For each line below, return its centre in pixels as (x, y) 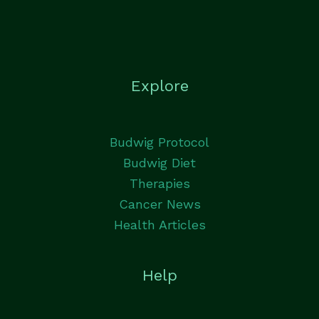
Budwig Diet (159, 163)
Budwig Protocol (159, 142)
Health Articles (159, 225)
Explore (159, 85)
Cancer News (159, 204)
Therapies (159, 184)
